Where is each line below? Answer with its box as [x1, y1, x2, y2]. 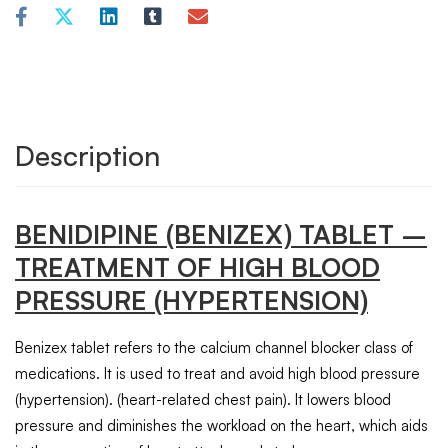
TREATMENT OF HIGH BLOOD [15, 250, 380, 283]
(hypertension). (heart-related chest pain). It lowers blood [15, 389, 391, 409]
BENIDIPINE [15, 217, 166, 250]
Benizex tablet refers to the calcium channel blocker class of [15, 337, 413, 357]
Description [15, 137, 160, 173]
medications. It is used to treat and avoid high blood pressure [15, 363, 420, 383]
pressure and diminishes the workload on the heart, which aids [15, 415, 428, 435]
